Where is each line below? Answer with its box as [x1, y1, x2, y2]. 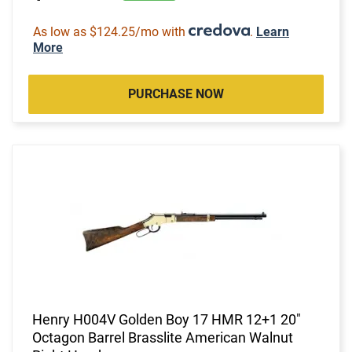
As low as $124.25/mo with [33, 24, 189, 39]
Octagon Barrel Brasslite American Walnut [32, 328, 293, 346]
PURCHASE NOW [128, 86, 224, 101]
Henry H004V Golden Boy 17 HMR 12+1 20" [32, 310, 301, 328]
